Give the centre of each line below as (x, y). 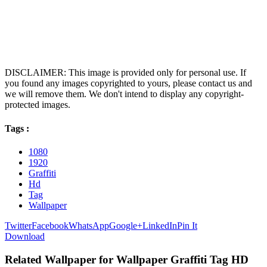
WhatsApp (89, 225)
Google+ (126, 225)
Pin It (187, 225)
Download (25, 236)
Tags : (17, 128)
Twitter (18, 225)
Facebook (50, 225)
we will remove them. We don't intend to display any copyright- (124, 94)
